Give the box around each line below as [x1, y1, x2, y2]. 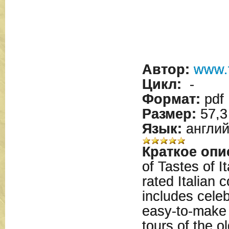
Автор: [142, 62, 190, 77]
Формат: [142, 91, 200, 107]
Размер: [142, 106, 196, 122]
